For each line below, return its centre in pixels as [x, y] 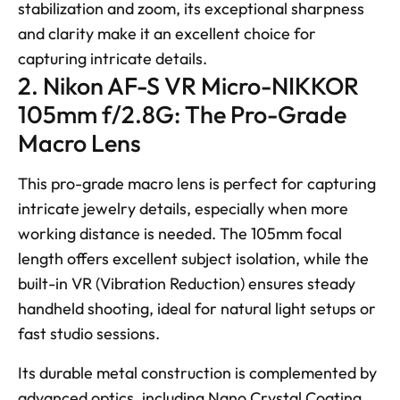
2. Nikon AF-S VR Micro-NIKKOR [188, 85]
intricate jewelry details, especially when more [183, 208]
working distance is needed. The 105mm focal [180, 233]
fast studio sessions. [91, 333]
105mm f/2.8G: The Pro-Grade [182, 114]
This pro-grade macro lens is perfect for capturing [197, 183]
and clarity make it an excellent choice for [167, 33]
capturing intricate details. [112, 58]
